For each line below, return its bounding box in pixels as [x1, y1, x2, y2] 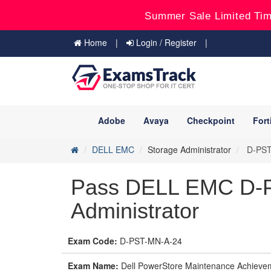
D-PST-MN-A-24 [117, 235, 182, 247]
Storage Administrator [148, 143, 231, 155]
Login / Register [134, 36, 197, 48]
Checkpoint [187, 114, 235, 126]
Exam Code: [68, 235, 117, 247]
